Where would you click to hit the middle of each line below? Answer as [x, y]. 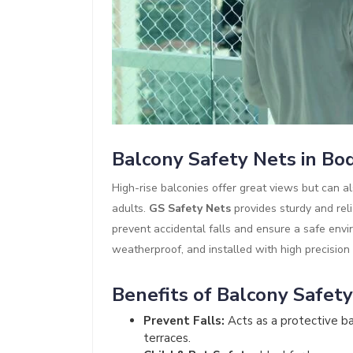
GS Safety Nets [190, 209]
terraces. [167, 338]
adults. [130, 209]
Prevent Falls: [184, 321]
